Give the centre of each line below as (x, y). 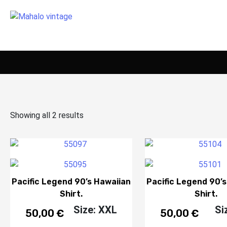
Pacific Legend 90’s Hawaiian (71, 181)
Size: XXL (95, 210)
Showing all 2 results (47, 115)
